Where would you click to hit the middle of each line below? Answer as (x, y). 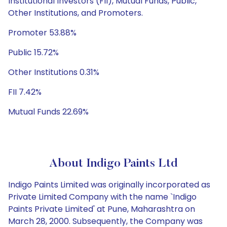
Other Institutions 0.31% (54, 72)
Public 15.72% (33, 52)
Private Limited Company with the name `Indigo (102, 197)
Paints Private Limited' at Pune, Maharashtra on (102, 209)
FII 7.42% (25, 92)
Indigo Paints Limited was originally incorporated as (109, 185)
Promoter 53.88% (42, 33)
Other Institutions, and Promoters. (75, 13)
